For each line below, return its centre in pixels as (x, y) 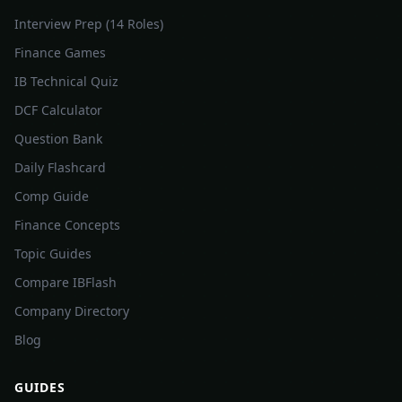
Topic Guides (53, 253)
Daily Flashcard (60, 167)
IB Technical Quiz (66, 81)
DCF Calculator (58, 110)
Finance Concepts (67, 225)
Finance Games (60, 52)
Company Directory (72, 311)
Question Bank (58, 139)
